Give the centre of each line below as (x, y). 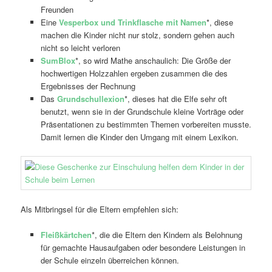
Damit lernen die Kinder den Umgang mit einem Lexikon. (139, 137)
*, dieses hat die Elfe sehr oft (175, 98)
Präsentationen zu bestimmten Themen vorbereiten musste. (146, 124)
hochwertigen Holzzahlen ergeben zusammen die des (134, 73)
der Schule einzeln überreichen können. (110, 260)
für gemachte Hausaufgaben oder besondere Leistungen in (143, 248)
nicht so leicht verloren (80, 47)
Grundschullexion (90, 98)
